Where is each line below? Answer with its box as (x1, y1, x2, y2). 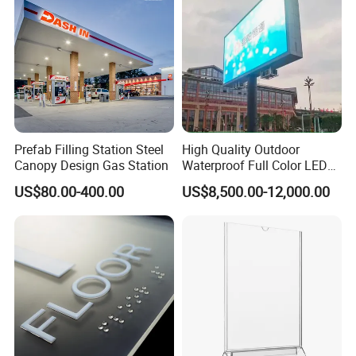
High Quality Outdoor (181, 141, 300, 158)
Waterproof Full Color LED (181, 157, 327, 174)
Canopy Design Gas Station (14, 157, 169, 174)
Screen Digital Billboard (181, 172, 313, 190)
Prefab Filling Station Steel (14, 141, 164, 158)
